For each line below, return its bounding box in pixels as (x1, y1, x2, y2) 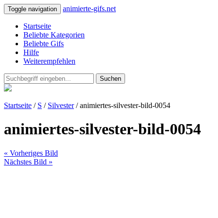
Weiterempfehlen (23, 57, 75, 65)
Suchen (100, 75, 121, 82)
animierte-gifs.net (63, 4, 116, 13)
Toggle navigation (8, 5, 57, 13)
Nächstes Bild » (4, 157, 53, 166)
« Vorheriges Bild (4, 148, 58, 157)
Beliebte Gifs (23, 39, 64, 48)
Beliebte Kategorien (23, 31, 85, 39)
